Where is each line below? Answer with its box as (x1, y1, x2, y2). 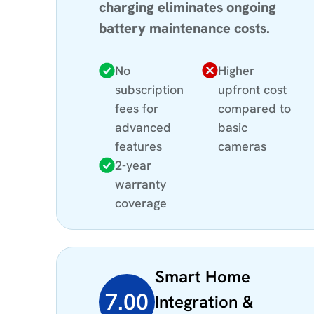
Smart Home (155, 265, 250, 287)
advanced (115, 118, 171, 135)
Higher (218, 62, 255, 78)
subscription (115, 81, 184, 97)
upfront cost (218, 81, 287, 97)
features (115, 137, 162, 154)
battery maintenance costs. (99, 18, 270, 37)
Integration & (155, 290, 254, 313)
